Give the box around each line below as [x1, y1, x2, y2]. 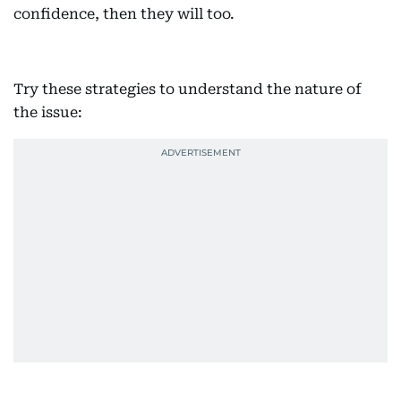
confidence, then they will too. [13, 5, 235, 22]
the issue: [13, 104, 82, 121]
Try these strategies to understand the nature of [13, 81, 362, 98]
